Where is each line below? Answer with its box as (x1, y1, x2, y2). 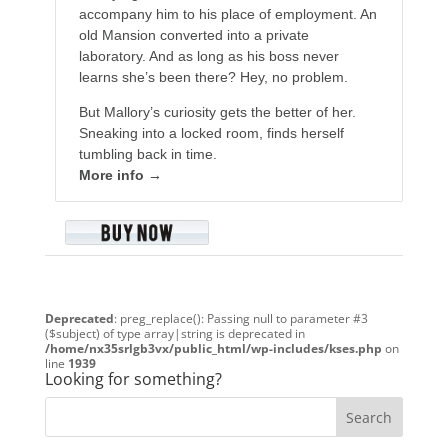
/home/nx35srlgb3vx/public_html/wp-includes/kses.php (44, 340, 382, 358)
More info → (78, 167, 162, 184)
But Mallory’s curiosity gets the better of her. (78, 104, 356, 121)
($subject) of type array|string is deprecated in (44, 325, 305, 343)
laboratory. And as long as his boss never (78, 48, 339, 65)
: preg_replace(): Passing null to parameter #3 (113, 310, 368, 328)
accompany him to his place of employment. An (78, 6, 377, 23)
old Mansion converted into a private (78, 27, 309, 44)
